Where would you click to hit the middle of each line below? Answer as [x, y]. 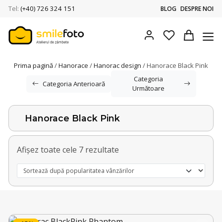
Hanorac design [117, 65]
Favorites [185, 35]
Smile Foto [27, 51]
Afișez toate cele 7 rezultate [68, 150]
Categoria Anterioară [74, 83]
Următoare [148, 88]
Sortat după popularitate [165, 149]
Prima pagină [33, 65]
